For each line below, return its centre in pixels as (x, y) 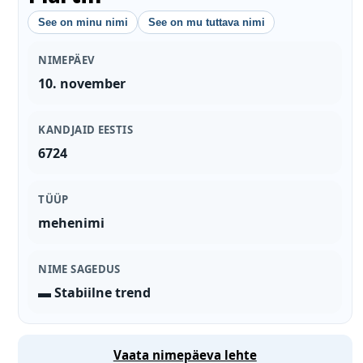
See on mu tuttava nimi (206, 23)
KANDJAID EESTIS (86, 130)
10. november (82, 84)
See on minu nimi (83, 23)
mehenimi (72, 222)
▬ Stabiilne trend (95, 292)
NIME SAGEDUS (79, 269)
